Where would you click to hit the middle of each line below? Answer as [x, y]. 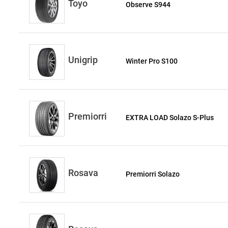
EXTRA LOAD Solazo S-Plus [170, 118]
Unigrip [83, 60]
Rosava [83, 173]
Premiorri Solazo [153, 174]
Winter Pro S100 [152, 61]
